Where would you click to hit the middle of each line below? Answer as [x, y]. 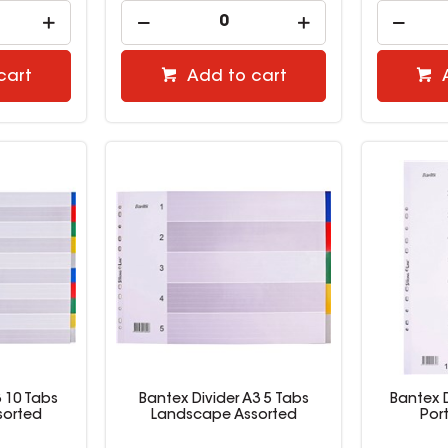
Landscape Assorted [223, 416]
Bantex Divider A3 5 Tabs [223, 400]
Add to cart [236, 77]
